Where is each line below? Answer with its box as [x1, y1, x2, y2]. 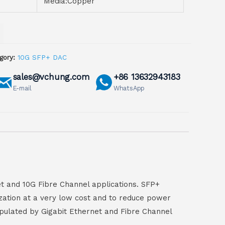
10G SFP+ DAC [18, 53, 67, 62]
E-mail [13, 84, 32, 92]
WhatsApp [113, 84, 145, 92]
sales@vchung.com [13, 72, 90, 82]
